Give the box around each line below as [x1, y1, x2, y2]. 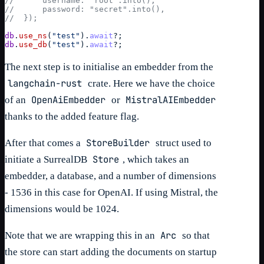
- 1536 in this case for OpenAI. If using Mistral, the [5, 186, 218, 198]
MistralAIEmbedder [126, 93, 216, 106]
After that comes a [5, 137, 83, 148]
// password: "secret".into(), [5, 4, 165, 14]
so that [179, 229, 210, 241]
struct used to [153, 137, 212, 148]
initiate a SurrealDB [5, 153, 90, 165]
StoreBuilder [86, 136, 150, 149]
